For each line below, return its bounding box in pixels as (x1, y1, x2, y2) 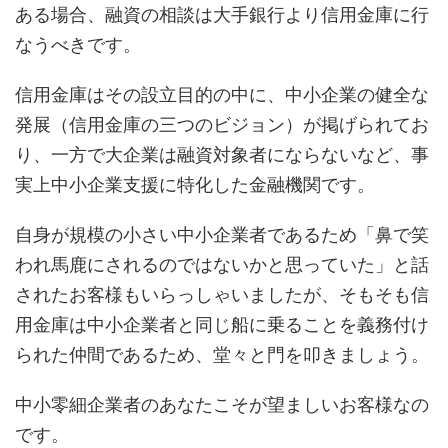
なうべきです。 (15, 34, 141, 55)
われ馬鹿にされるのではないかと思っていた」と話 (15, 254, 429, 275)
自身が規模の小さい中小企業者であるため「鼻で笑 (15, 224, 429, 245)
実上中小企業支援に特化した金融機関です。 (15, 174, 375, 195)
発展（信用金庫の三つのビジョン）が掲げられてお (15, 114, 429, 135)
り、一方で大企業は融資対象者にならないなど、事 (15, 144, 429, 165)
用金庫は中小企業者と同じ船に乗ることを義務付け (15, 314, 429, 335)
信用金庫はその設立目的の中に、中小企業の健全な (15, 84, 429, 105)
